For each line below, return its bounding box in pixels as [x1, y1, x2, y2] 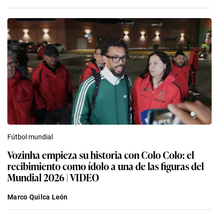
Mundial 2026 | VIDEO [7, 169, 99, 184]
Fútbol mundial [7, 132, 53, 141]
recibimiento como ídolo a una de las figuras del [7, 158, 204, 173]
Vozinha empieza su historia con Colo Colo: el [7, 147, 194, 162]
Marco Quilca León [7, 193, 68, 201]
